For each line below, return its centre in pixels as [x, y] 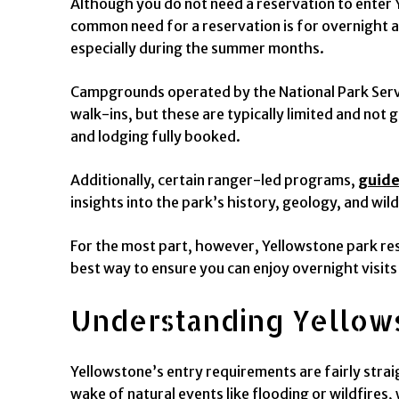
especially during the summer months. [197, 48]
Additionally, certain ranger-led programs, [214, 179]
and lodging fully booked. [155, 136]
